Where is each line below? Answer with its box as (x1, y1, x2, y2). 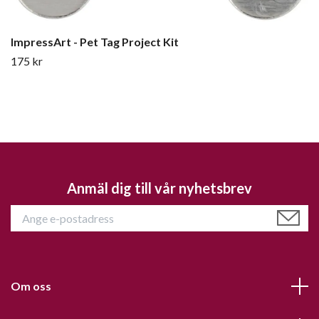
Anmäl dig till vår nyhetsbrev (67, 179, 252, 197)
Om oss (11, 279, 51, 293)
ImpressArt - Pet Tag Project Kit (11, 35, 179, 48)
